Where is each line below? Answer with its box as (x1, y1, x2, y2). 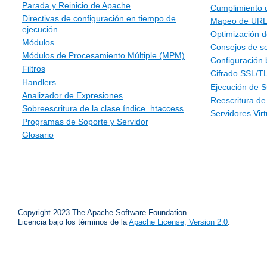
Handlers (22, 77, 56, 87)
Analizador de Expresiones (22, 90, 123, 100)
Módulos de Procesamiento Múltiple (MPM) (22, 51, 185, 61)
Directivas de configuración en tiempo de (22, 13, 176, 23)
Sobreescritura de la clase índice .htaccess (22, 103, 184, 113)
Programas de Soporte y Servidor (22, 117, 148, 127)
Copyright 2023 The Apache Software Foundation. (18, 207, 189, 217)
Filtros (22, 64, 45, 74)
